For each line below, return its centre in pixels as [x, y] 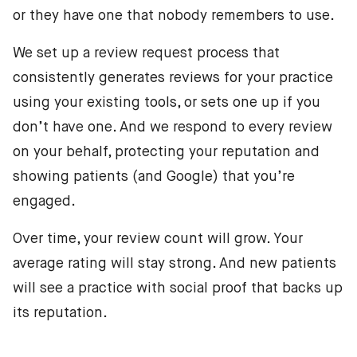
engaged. [44, 202]
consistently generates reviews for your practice [173, 78]
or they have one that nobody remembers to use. [174, 16]
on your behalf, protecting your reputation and [166, 153]
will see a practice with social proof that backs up [178, 289]
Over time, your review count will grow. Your [158, 239]
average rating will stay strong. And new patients [175, 264]
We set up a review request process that [146, 54]
